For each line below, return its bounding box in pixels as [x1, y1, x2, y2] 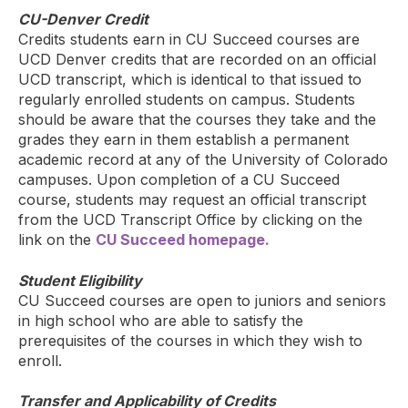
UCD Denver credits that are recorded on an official [18, 50, 376, 69]
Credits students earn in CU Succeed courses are [18, 30, 360, 49]
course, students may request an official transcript [18, 190, 366, 209]
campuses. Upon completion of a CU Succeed [18, 170, 340, 189]
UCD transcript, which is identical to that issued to [18, 70, 362, 89]
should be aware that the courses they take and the [18, 110, 376, 129]
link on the [18, 230, 96, 250]
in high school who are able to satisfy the [18, 311, 303, 330]
